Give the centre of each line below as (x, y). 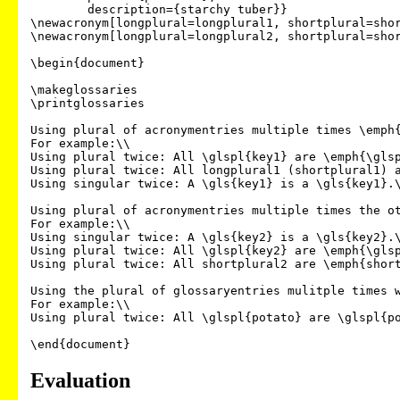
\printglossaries (87, 104)
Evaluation (80, 381)
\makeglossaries (84, 90)
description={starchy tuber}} (59, 10)
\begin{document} (87, 63)
